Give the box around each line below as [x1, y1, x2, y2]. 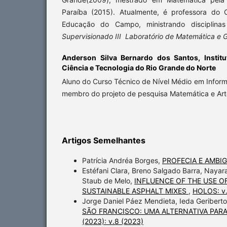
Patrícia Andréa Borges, [82, 156, 162, 165]
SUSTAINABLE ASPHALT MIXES [82, 186, 188, 196]
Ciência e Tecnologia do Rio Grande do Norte [62, 63, 216, 72]
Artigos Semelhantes [62, 135, 145, 146]
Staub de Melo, [82, 176, 134, 185]
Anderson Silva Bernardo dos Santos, [62, 53, 204, 62]
